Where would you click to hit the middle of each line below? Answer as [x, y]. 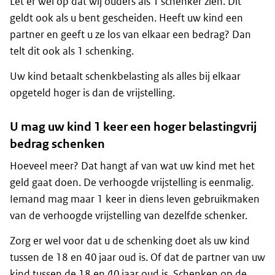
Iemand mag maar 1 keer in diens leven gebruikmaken [135, 199]
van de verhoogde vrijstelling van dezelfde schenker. [129, 216]
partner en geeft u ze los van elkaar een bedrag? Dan [130, 35]
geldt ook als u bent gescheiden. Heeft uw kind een [126, 18]
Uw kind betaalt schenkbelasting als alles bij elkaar [125, 76]
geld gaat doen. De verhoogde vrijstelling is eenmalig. [132, 183]
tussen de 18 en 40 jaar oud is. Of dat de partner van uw [137, 258]
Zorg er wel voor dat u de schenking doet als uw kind [130, 241]
